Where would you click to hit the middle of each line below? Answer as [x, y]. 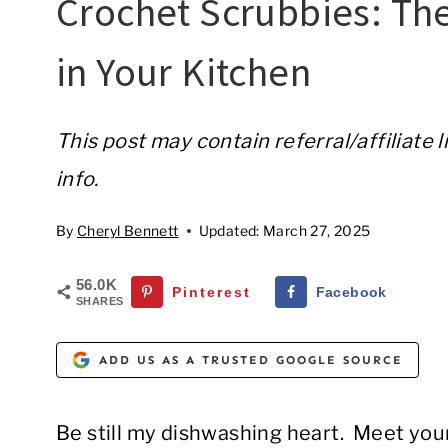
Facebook [351, 292]
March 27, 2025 [317, 230]
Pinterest [211, 292]
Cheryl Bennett [128, 230]
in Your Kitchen [183, 72]
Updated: [229, 230]
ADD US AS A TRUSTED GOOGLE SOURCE [251, 359]
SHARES [100, 301]
